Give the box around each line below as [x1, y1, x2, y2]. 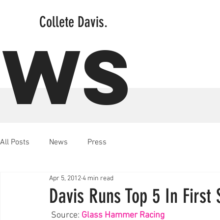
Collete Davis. [39, 13, 108, 31]
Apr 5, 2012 [49, 174, 81, 183]
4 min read [82, 174, 113, 183]
